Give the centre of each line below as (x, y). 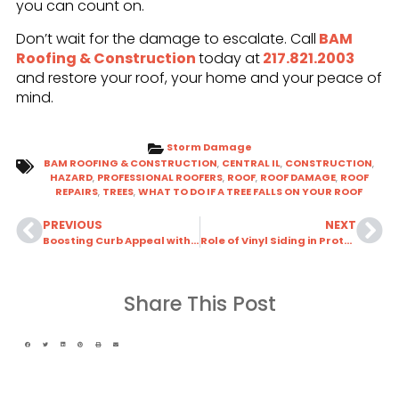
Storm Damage (209, 147)
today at (229, 58)
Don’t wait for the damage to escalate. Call (166, 38)
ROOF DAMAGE (297, 177)
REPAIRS (77, 191)
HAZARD (71, 177)
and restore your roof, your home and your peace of (199, 77)
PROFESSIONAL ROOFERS (159, 177)
